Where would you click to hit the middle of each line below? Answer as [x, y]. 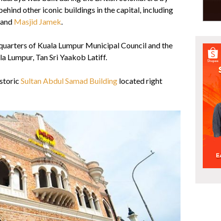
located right [140, 81]
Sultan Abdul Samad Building [69, 81]
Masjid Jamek [37, 22]
